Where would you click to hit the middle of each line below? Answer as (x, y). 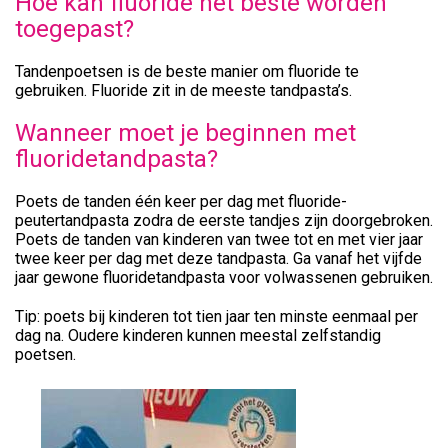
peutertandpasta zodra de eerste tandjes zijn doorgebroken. (224, 220)
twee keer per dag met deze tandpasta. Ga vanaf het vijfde (218, 258)
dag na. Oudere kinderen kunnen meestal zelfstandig (198, 335)
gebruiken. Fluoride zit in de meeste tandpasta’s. (183, 90)
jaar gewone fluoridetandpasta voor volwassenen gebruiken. (224, 277)
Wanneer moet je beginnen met (185, 132)
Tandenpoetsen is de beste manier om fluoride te (187, 71)
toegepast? (74, 28)
